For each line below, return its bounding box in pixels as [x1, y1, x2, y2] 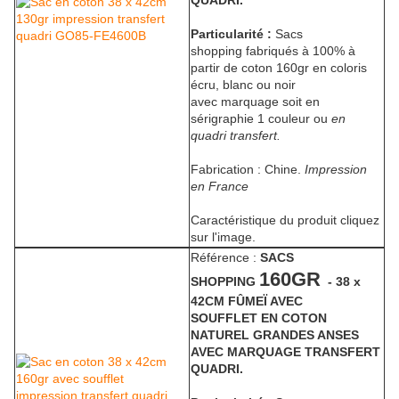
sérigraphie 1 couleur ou [191, 111, 331, 126]
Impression [305, 162, 367, 177]
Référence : [191, 250, 260, 265]
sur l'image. [191, 230, 256, 245]
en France [191, 179, 248, 194]
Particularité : [191, 27, 272, 42]
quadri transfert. [191, 128, 281, 143]
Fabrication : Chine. [191, 162, 305, 177]
